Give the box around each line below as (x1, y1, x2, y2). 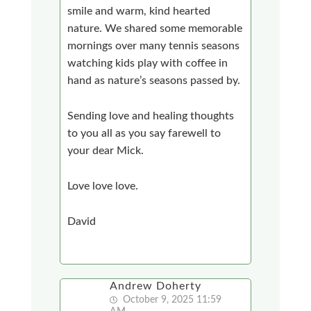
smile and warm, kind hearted (67, 5, 211, 17)
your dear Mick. (67, 144, 144, 156)
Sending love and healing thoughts (67, 110, 235, 121)
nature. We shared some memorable (67, 22, 243, 34)
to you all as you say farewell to (67, 127, 221, 139)
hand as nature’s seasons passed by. (67, 74, 241, 86)
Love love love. (67, 180, 139, 192)
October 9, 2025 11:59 (120, 294, 222, 305)
